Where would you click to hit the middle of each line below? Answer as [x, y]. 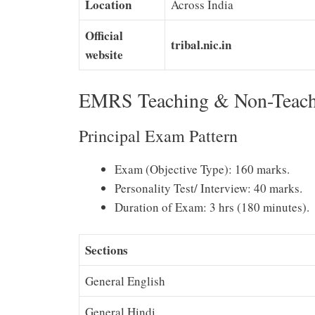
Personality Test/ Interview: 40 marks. [208, 188]
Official [104, 36]
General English [125, 281]
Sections [107, 250]
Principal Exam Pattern [158, 135]
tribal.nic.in [201, 45]
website [104, 55]
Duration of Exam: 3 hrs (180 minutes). [212, 207]
